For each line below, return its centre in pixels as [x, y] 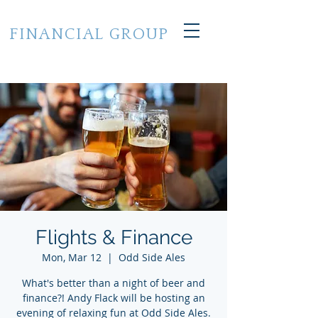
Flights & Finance [114, 237]
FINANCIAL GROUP [89, 34]
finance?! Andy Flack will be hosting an [114, 298]
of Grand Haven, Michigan [89, 55]
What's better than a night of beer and [114, 283]
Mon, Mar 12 [72, 257]
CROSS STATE [89, 16]
